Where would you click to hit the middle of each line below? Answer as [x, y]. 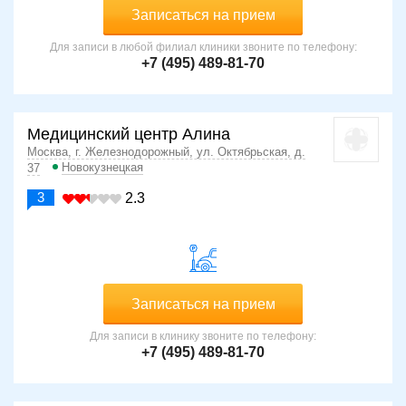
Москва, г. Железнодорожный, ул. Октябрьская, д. [166, 152]
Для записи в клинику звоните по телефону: [203, 337]
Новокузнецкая [102, 168]
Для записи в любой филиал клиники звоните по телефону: [203, 48]
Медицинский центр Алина [129, 135]
